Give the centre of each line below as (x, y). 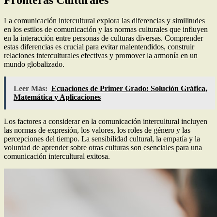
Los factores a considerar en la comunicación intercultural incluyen (106, 122)
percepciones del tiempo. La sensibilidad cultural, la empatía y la (102, 139)
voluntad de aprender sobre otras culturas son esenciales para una (103, 148)
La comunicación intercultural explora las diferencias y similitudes (104, 21)
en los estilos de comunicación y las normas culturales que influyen (106, 30)
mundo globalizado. (34, 64)
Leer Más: (31, 89)
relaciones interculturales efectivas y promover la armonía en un (101, 56)
